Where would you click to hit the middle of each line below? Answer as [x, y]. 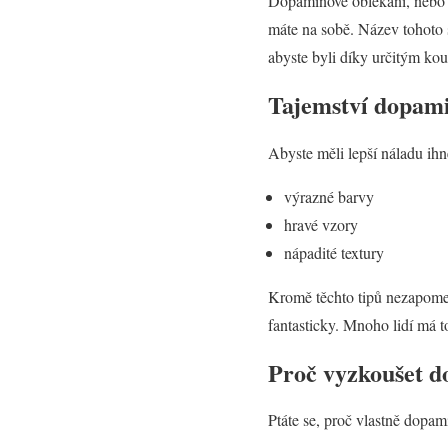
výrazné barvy [329, 196]
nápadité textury [334, 252]
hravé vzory [321, 224]
